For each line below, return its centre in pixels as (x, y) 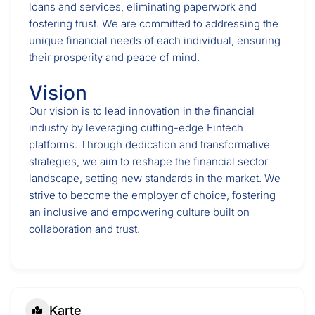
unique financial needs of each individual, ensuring (155, 40)
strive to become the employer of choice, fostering (152, 195)
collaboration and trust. (84, 229)
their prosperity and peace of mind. (114, 57)
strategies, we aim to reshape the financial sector (148, 161)
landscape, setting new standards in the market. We (155, 178)
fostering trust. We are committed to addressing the (154, 24)
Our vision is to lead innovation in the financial (142, 111)
